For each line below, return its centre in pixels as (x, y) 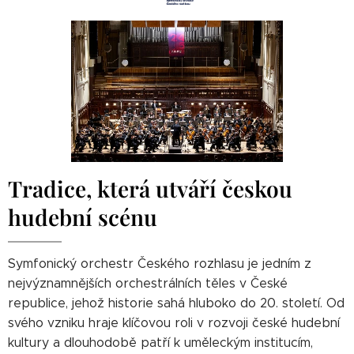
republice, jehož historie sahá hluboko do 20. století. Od (176, 303)
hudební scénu (83, 217)
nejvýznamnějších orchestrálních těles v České (148, 283)
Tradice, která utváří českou (150, 188)
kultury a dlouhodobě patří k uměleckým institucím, (160, 342)
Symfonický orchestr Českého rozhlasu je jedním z (160, 263)
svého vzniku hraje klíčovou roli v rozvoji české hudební (174, 322)
